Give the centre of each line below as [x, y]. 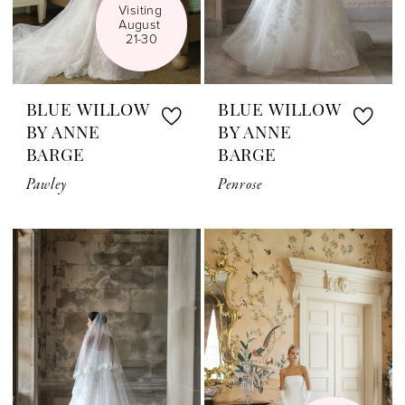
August [140, 25]
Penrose [240, 185]
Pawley [47, 185]
